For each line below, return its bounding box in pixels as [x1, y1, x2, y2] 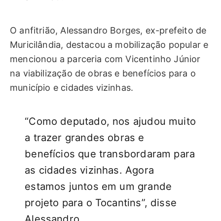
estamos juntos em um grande [25, 180, 172, 193]
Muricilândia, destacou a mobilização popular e [10, 39, 209, 50]
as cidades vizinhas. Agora [25, 164, 154, 177]
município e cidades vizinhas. [10, 82, 134, 93]
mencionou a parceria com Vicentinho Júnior [10, 53, 201, 64]
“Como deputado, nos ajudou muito [25, 115, 196, 128]
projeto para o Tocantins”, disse [25, 196, 177, 209]
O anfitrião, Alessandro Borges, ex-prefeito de [10, 25, 207, 36]
